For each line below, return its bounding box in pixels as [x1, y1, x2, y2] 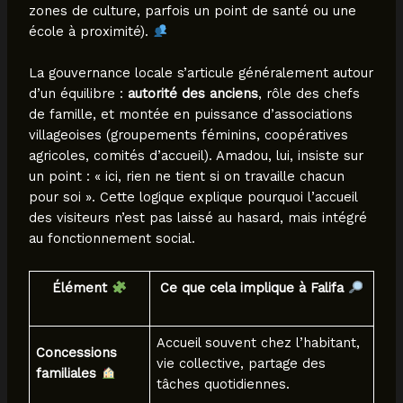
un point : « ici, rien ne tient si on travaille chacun [28, 168, 345, 185]
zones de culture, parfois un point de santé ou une [28, 2, 356, 19]
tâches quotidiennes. [157, 375, 291, 392]
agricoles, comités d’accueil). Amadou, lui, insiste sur [28, 148, 363, 165]
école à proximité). [28, 22, 153, 40]
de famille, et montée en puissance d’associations [28, 106, 353, 123]
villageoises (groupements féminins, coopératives [28, 127, 348, 144]
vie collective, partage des [157, 354, 327, 372]
